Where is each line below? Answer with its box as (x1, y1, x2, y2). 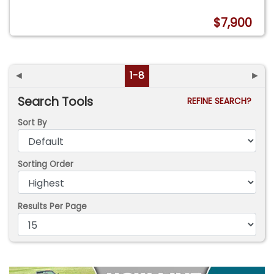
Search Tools (18, 93, 94, 110)
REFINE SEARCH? (187, 95, 256, 107)
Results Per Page (18, 200, 87, 212)
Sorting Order (18, 158, 74, 171)
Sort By (18, 116, 48, 128)
